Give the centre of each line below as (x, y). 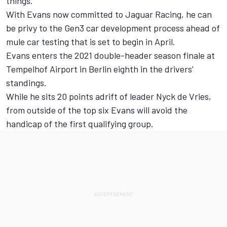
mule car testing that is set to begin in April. (91, 41)
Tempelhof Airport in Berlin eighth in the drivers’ (100, 69)
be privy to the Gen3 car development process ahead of (113, 28)
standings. (26, 82)
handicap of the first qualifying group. (80, 123)
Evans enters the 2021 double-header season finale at (110, 55)
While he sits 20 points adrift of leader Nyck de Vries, (109, 96)
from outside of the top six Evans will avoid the (97, 110)
